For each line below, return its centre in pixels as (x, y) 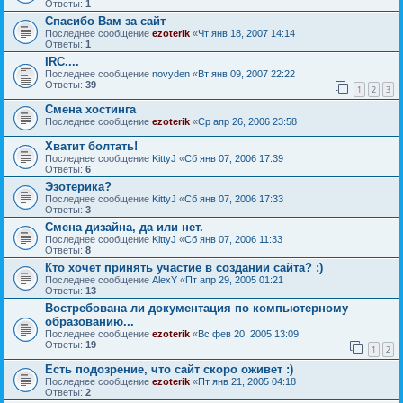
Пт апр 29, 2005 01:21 (234, 279)
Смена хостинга (90, 109)
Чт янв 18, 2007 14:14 (246, 34)
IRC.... (62, 62)
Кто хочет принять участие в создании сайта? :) (184, 267)
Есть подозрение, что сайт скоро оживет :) (169, 369)
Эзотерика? (78, 186)
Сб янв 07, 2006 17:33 (234, 198)
